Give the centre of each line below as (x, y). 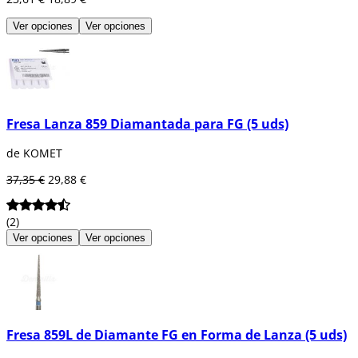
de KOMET (34, 153)
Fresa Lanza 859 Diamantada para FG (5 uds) (147, 123)
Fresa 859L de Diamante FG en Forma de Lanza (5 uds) (177, 335)
